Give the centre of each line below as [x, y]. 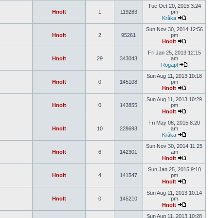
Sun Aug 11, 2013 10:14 [174, 193]
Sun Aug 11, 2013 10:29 [174, 99]
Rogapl [169, 65]
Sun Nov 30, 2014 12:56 [174, 29]
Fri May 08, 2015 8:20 [174, 123]
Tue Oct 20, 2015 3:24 [174, 6]
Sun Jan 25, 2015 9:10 [174, 169]
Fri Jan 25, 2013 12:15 [174, 53]
